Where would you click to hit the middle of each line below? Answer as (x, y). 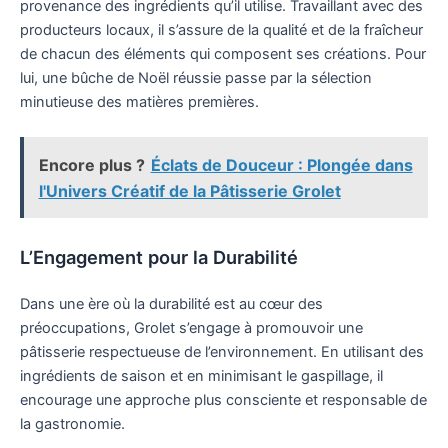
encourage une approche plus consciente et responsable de (223, 400)
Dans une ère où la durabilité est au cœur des (171, 304)
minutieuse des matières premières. (139, 101)
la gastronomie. (72, 424)
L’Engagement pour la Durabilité (159, 256)
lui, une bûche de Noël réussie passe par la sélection (196, 77)
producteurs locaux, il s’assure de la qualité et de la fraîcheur (221, 29)
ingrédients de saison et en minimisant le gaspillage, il (201, 376)
